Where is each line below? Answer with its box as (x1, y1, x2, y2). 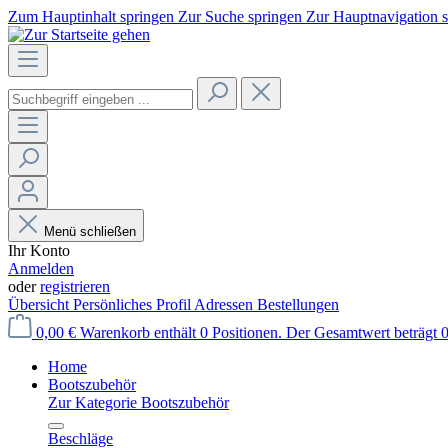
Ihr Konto (8, 242, 70, 259)
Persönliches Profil (73, 296, 194, 313)
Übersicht (8, 296, 73, 313)
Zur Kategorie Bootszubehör (48, 394, 229, 411)
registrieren (40, 278, 110, 295)
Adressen (194, 296, 257, 313)
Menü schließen (44, 224, 136, 239)
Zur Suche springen (178, 8, 306, 25)
